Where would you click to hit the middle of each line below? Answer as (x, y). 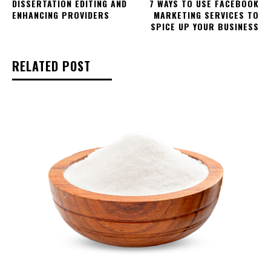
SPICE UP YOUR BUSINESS (204, 26)
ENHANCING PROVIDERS (61, 15)
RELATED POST (51, 66)
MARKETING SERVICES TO (206, 15)
